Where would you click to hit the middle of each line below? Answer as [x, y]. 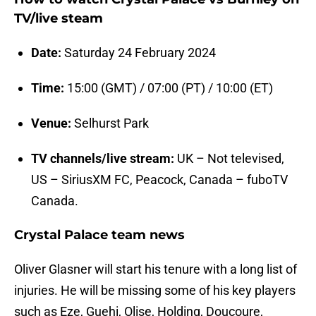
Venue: [51, 123]
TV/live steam [59, 19]
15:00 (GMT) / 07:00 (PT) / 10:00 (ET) [169, 88]
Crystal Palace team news [99, 235]
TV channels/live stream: [103, 159]
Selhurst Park [110, 123]
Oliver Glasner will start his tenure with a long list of [156, 269]
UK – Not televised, [229, 159]
